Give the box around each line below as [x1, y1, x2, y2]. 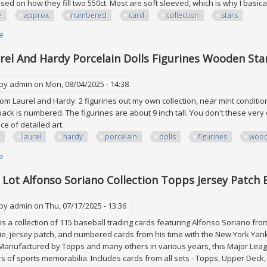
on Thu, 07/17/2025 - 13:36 [32, 200, 126, 211]
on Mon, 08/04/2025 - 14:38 [32, 78, 129, 89]
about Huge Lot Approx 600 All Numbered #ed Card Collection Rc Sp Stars [4, 29, 266, 40]
